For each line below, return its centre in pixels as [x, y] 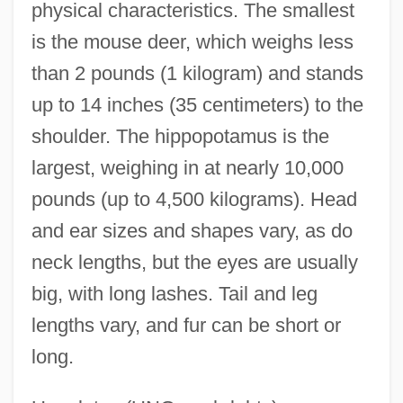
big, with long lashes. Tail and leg [174, 294]
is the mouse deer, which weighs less [192, 42]
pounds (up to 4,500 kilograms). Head [194, 200]
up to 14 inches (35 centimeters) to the [197, 105]
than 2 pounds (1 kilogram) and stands [197, 74]
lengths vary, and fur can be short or [186, 326]
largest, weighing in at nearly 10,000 [187, 168]
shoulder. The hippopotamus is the [180, 137]
